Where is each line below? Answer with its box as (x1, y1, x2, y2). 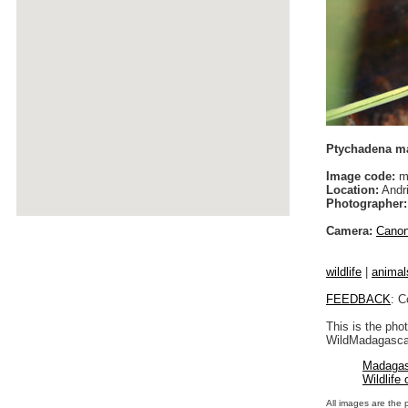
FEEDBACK (326, 291, 391, 306)
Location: (326, 182, 379, 197)
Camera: (326, 223, 372, 238)
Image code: (326, 168, 395, 183)
